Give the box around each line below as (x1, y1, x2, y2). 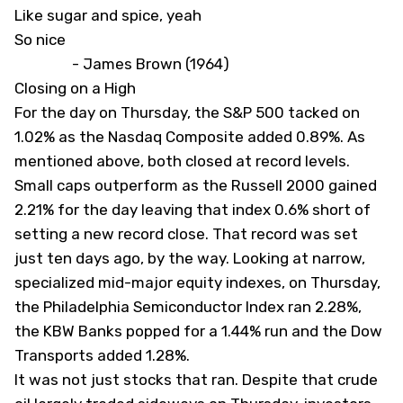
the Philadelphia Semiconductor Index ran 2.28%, (14, 298, 362, 316)
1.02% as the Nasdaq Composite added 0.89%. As (14, 128, 365, 146)
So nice (14, 31, 69, 49)
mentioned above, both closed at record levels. (14, 152, 350, 170)
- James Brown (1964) (14, 55, 229, 73)
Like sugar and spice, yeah (14, 6, 201, 24)
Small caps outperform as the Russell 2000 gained (14, 176, 377, 194)
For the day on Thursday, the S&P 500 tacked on (14, 103, 360, 121)
